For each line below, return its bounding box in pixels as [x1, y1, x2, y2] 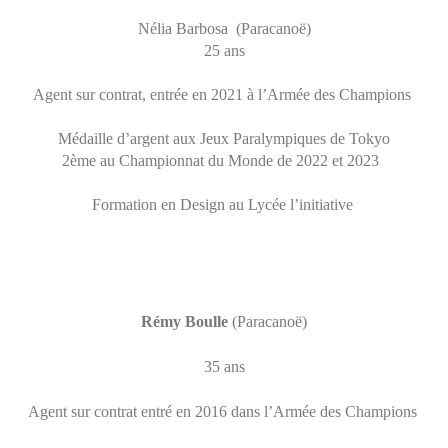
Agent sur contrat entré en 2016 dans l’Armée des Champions [27, 403, 421, 420]
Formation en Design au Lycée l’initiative [91, 196, 353, 213]
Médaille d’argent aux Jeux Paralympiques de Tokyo [58, 130, 390, 147]
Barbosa [171, 20, 228, 37]
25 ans [203, 42, 245, 59]
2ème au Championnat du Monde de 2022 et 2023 [61, 152, 383, 169]
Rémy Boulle [141, 313, 228, 330]
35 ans [203, 358, 245, 375]
